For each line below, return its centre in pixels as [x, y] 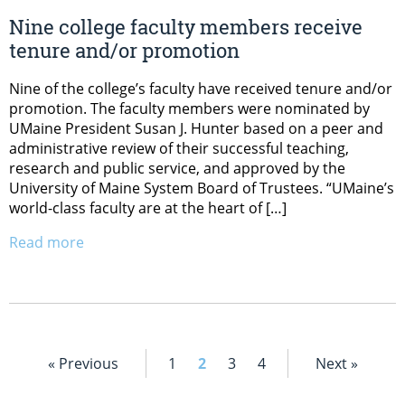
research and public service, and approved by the [177, 168]
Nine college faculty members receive [186, 26]
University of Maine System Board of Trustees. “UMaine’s [202, 188]
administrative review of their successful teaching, [179, 148]
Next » [336, 363]
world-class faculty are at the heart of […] [148, 207]
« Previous [83, 363]
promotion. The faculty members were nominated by [189, 108]
